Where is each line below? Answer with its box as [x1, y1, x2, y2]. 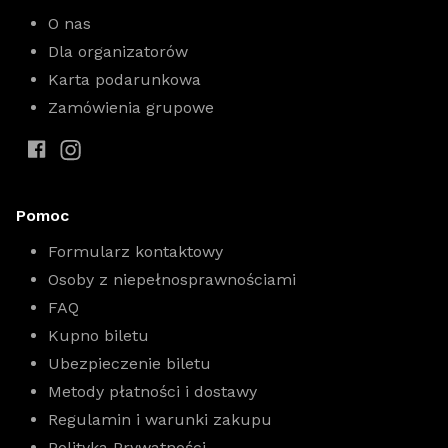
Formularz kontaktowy [48, 242, 223, 261]
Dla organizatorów [48, 42, 188, 61]
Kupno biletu [48, 326, 149, 345]
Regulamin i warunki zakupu [48, 410, 272, 429]
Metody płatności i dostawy [48, 382, 257, 401]
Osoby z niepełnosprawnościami [48, 270, 296, 289]
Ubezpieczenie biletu [48, 354, 211, 373]
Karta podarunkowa [48, 70, 201, 89]
